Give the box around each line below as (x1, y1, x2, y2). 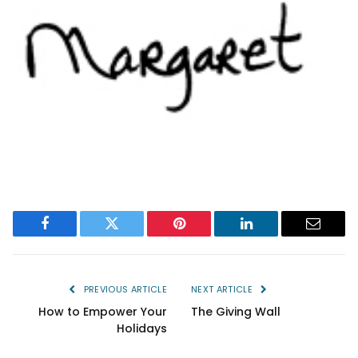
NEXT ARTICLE (191, 282, 256, 296)
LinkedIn (245, 228, 298, 243)
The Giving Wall (191, 303, 280, 320)
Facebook (43, 228, 100, 243)
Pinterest (177, 228, 229, 243)
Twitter (110, 228, 153, 243)
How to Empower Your (38, 303, 167, 320)
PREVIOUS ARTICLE (81, 282, 167, 296)
